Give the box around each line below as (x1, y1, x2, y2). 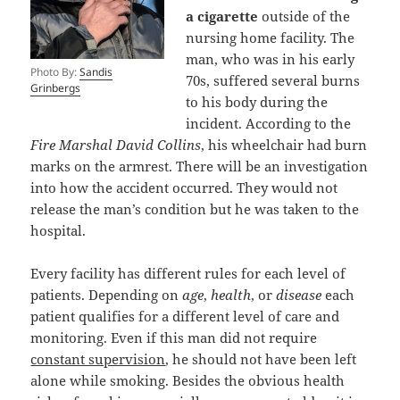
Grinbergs (30, 80, 81, 96)
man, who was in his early (186, 50, 355, 69)
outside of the (258, 7, 351, 26)
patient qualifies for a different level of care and (30, 307, 340, 326)
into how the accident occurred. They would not (30, 179, 338, 197)
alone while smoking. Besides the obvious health (30, 371, 346, 390)
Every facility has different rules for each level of (30, 264, 346, 283)
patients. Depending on (30, 286, 183, 304)
